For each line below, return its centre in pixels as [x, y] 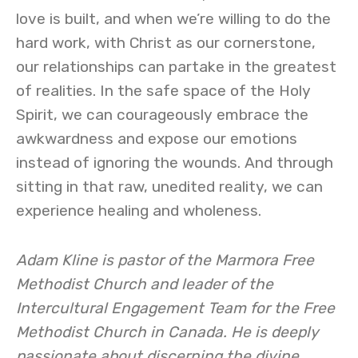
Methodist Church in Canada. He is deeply [167, 332]
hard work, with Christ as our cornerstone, [166, 43]
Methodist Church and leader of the [145, 284]
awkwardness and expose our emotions [157, 139]
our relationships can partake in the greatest [176, 67]
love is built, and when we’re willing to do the [173, 19]
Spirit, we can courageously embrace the [162, 115]
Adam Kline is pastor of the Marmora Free [165, 260]
